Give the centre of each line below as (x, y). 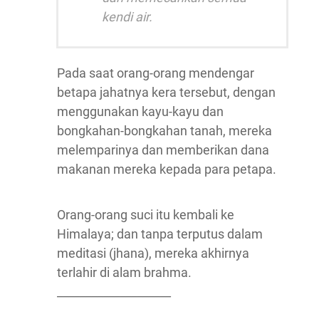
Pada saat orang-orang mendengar (156, 73)
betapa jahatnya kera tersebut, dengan (166, 92)
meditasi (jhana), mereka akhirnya (153, 253)
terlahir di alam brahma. (124, 272)
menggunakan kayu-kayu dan (140, 111)
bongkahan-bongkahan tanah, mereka (164, 131)
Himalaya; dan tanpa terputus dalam (160, 234)
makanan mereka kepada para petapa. (167, 169)
